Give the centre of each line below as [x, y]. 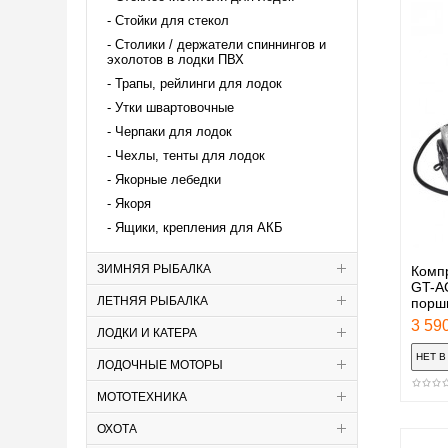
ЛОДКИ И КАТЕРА [147, 332]
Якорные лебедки [168, 179]
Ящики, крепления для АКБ [199, 227]
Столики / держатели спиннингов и [220, 44]
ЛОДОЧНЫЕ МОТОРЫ [160, 364]
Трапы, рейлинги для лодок [198, 83]
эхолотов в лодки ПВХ [175, 59]
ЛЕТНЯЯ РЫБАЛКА [152, 300]
